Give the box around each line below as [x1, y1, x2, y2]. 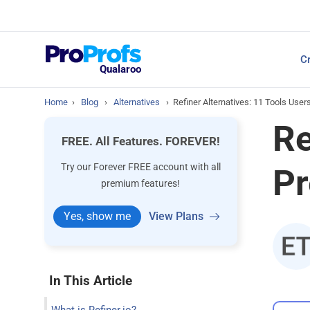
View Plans [149, 210, 204, 223]
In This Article [49, 273, 132, 289]
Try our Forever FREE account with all [60, 161, 221, 172]
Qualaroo [99, 62, 141, 75]
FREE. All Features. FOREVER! [61, 134, 220, 148]
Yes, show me [64, 210, 131, 223]
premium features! [101, 178, 181, 189]
